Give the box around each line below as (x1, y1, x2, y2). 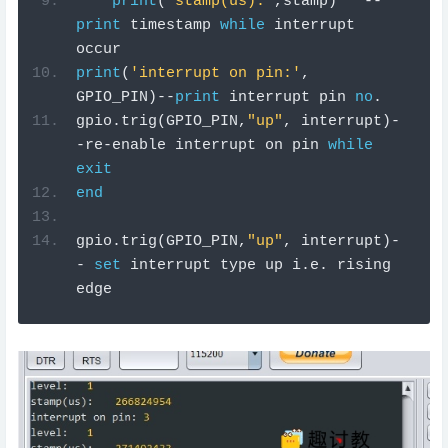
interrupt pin (219, 88, 355, 106)
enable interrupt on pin (111, 136, 328, 154)
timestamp (120, 16, 220, 34)
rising (327, 256, 391, 274)
